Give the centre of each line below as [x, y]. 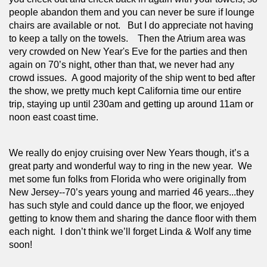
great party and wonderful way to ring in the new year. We [131, 166]
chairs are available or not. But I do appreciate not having [131, 25]
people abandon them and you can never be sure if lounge [132, 12]
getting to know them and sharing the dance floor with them [133, 218]
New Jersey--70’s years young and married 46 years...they [131, 192]
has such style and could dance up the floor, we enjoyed [127, 205]
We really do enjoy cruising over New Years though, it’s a [129, 153]
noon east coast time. [55, 117]
